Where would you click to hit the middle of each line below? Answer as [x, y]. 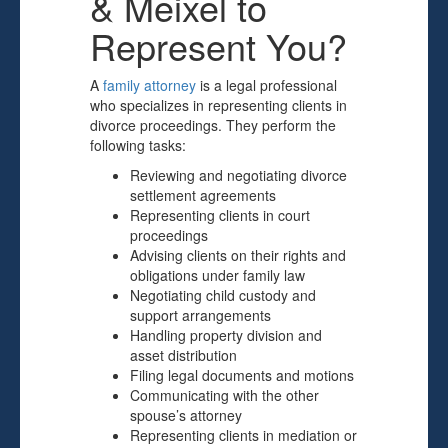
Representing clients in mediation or [243, 435]
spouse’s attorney [186, 415]
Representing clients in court [220, 215]
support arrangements [200, 315]
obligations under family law [217, 275]
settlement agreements [203, 195]
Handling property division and [226, 335]
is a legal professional [266, 85]
